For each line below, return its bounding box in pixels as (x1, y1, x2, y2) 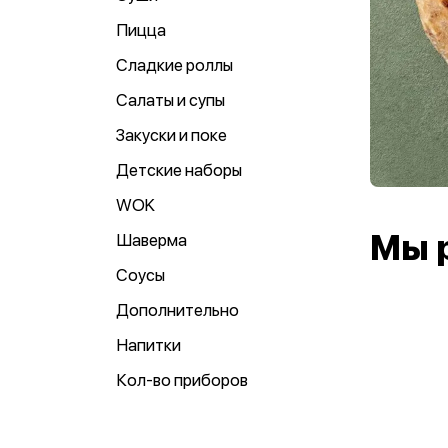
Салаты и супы (116, 90, 225, 110)
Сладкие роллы (116, 55, 233, 75)
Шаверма (116, 230, 187, 250)
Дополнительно (116, 300, 239, 320)
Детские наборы (116, 160, 242, 180)
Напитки (116, 335, 181, 355)
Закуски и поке (116, 125, 227, 145)
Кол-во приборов (116, 370, 248, 390)
